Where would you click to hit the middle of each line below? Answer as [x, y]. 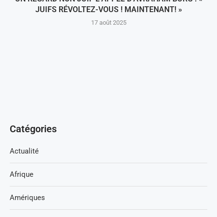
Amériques [27, 198]
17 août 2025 [108, 23]
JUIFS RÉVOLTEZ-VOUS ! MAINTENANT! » [108, 10]
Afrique [22, 175]
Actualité [24, 151]
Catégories [33, 129]
